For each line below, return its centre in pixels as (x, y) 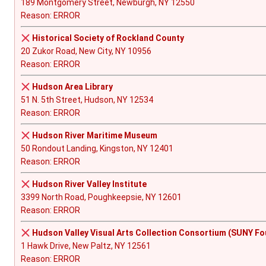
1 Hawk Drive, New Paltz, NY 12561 (86, 246)
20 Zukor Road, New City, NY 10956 (86, 51)
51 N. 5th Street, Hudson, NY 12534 (87, 100)
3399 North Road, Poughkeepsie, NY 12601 (101, 197)
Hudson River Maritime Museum (94, 136)
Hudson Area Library (72, 87)
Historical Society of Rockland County (108, 38)
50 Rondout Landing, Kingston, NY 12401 (97, 149)
